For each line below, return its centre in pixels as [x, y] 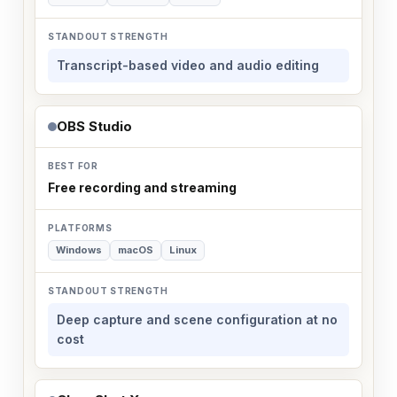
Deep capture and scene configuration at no [197, 319]
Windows [79, 249]
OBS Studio [94, 126]
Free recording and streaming [142, 187]
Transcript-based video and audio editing [188, 65]
